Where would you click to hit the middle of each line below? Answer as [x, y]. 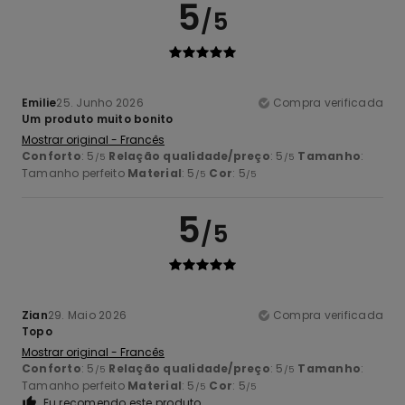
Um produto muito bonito [98, 119]
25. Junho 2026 [100, 103]
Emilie [39, 103]
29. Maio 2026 [87, 316]
